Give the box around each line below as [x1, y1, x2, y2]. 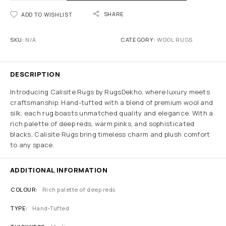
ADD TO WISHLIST [21, 11, 73, 18]
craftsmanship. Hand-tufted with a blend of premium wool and [10, 98, 213, 107]
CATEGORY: [121, 36, 157, 43]
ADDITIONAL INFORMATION [10, 165, 108, 175]
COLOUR [11, 186, 36, 193]
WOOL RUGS [156, 36, 193, 43]
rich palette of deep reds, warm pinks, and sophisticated [10, 119, 195, 128]
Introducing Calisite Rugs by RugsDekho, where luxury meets [10, 87, 210, 96]
